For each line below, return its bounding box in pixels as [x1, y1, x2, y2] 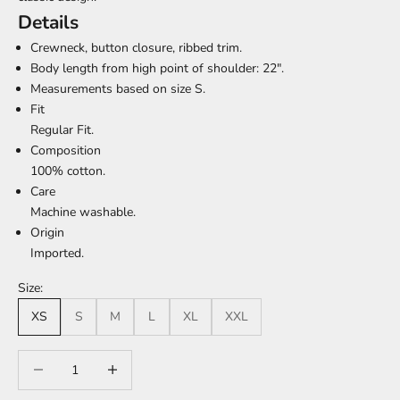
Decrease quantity [18, 351, 117, 369]
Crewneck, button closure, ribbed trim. [30, 39, 242, 57]
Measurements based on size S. [30, 80, 205, 98]
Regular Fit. [30, 121, 94, 139]
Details [18, 10, 79, 36]
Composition [30, 142, 101, 160]
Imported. [30, 245, 84, 262]
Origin [30, 224, 64, 242]
